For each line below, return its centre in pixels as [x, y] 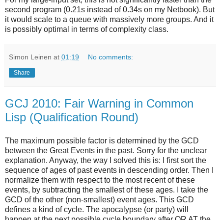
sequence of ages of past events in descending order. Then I [109, 170]
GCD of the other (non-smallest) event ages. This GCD [99, 200]
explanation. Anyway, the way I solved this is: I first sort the [106, 161]
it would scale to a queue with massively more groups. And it [109, 20]
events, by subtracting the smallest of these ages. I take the [107, 190]
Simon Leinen [30, 57]
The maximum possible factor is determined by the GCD [102, 141]
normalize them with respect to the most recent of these [100, 180]
